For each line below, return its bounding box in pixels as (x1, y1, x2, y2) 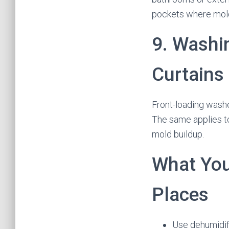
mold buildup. (152, 129, 204, 140)
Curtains (152, 63, 224, 85)
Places (152, 184, 209, 205)
